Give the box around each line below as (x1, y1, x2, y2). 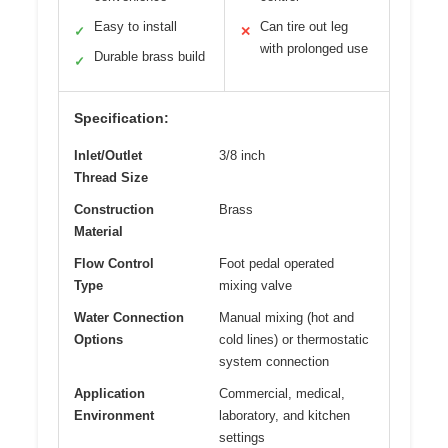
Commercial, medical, (219, 386, 345, 402)
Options (74, 332, 123, 348)
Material (74, 224, 123, 240)
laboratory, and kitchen (219, 408, 350, 424)
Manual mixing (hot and (219, 310, 354, 326)
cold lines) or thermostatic (219, 332, 369, 348)
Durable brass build (94, 49, 205, 65)
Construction (74, 202, 154, 218)
